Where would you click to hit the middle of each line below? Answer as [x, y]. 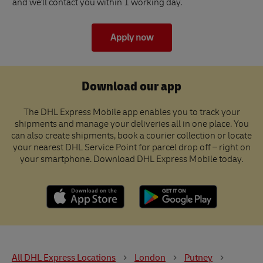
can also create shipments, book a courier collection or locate [131, 137]
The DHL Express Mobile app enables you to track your [131, 114]
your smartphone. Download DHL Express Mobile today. [131, 161]
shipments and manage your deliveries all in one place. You [131, 125]
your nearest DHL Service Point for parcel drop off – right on [131, 149]
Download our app [131, 87]
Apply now [131, 38]
